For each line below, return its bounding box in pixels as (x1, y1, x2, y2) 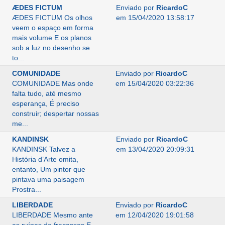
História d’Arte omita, (12, 155, 78, 163)
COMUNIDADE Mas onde (12, 79, 93, 87)
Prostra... (12, 185, 41, 193)
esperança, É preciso (12, 99, 79, 107)
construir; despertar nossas (12, 109, 99, 118)
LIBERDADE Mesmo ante (12, 211, 93, 219)
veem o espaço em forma (12, 24, 93, 32)
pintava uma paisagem (12, 175, 84, 183)
